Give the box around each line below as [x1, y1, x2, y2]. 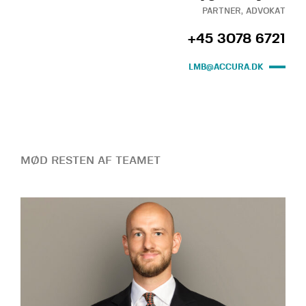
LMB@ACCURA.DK [189, 62, 264, 71]
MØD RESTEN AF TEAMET [20, 154, 161, 166]
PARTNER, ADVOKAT [202, 6, 286, 15]
